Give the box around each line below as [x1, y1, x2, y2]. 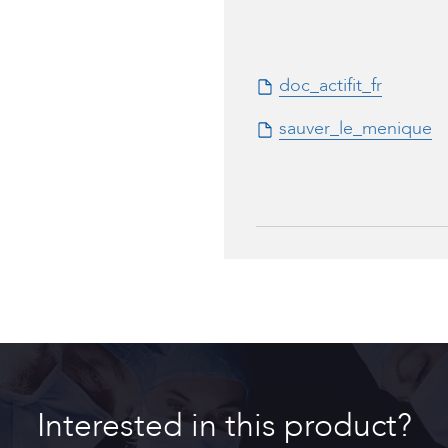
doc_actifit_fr [279, 73, 382, 98]
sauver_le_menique [279, 116, 432, 141]
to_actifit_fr [279, 208, 368, 233]
